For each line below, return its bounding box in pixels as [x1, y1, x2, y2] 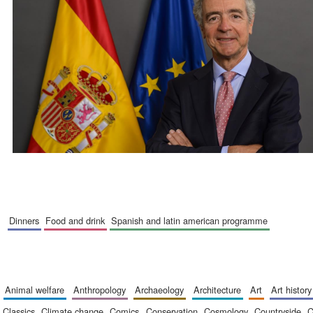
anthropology [80, 283, 126, 297]
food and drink [51, 214, 105, 228]
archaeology [141, 283, 184, 297]
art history [277, 283, 312, 297]
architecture [199, 283, 241, 297]
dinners [15, 214, 40, 228]
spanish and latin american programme [117, 214, 268, 228]
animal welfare [10, 283, 64, 297]
